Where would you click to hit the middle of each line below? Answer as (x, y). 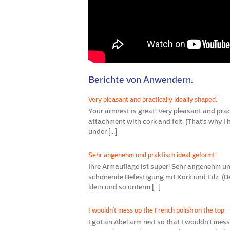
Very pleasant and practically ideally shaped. (153, 99)
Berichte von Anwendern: (141, 80)
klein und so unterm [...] (124, 187)
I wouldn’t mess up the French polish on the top (156, 210)
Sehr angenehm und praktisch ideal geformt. (152, 155)
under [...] (103, 131)
